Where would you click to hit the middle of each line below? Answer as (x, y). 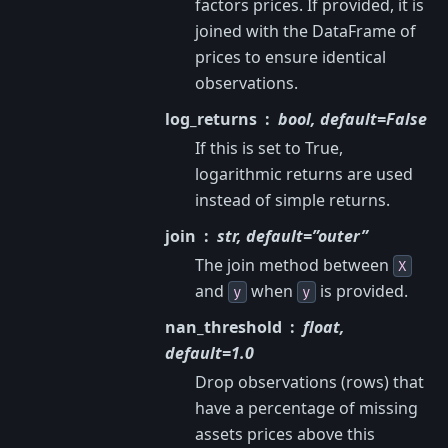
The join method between (294, 264)
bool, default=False (352, 118)
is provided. (362, 290)
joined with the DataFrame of (305, 30)
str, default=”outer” (292, 235)
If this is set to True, (269, 147)
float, (324, 326)
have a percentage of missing (306, 407)
